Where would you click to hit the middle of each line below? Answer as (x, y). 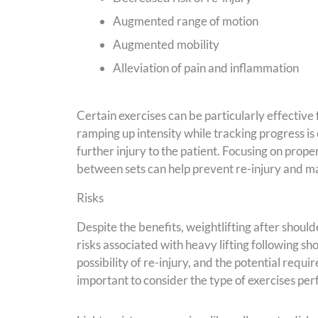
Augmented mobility (166, 45)
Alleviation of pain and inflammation (205, 68)
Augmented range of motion (185, 21)
